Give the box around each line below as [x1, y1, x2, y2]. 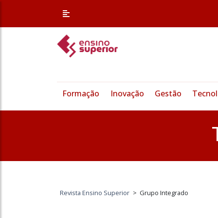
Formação [62, 88, 100, 99]
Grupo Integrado [140, 188, 189, 198]
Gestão [154, 88, 182, 99]
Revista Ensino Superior [60, 188, 130, 198]
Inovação [110, 88, 144, 99]
